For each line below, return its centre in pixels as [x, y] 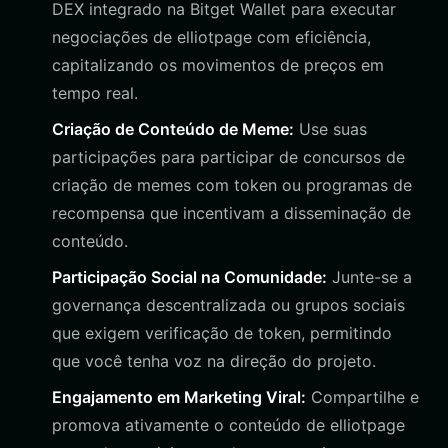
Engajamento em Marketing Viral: [179, 397]
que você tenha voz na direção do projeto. [214, 361]
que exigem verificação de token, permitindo [222, 333]
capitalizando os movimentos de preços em [218, 65]
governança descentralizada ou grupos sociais [228, 305]
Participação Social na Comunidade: [189, 277]
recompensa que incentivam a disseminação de [231, 213]
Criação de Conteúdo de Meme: [173, 129]
